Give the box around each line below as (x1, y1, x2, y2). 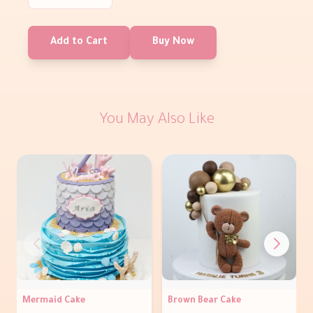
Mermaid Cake (22, 296, 85, 306)
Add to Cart (50, 37, 108, 49)
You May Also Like (99, 112, 214, 130)
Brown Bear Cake (167, 296, 241, 306)
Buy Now (152, 37, 194, 49)
